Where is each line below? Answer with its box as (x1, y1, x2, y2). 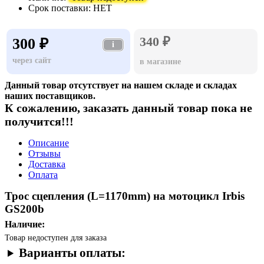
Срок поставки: (28, 2, 91, 13)
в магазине (140, 57, 181, 66)
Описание (28, 137, 69, 148)
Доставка (28, 159, 65, 169)
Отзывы (28, 148, 61, 159)
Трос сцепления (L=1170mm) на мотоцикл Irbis (5, 189, 245, 202)
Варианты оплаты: (19, 245, 126, 260)
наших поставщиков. (5, 90, 95, 101)
